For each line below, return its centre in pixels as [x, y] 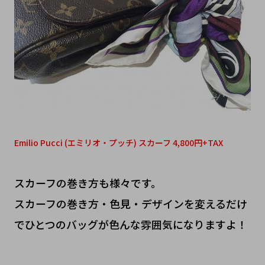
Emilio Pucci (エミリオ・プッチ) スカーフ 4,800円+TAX [118, 142]
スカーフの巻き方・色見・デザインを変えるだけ [130, 203]
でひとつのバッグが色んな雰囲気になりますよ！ [130, 224]
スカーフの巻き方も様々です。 [88, 182]
